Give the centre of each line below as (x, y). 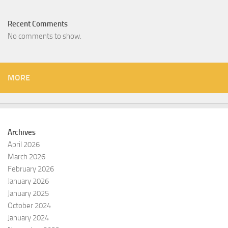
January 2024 (28, 218)
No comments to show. (45, 36)
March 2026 (26, 157)
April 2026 (24, 145)
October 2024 (29, 206)
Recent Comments (38, 24)
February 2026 (31, 169)
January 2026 (28, 181)
